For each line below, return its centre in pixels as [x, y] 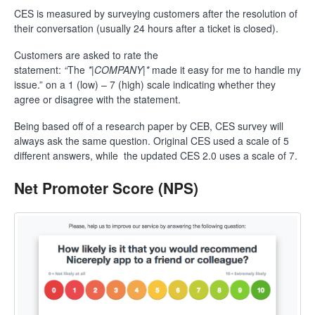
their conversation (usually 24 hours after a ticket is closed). [146, 28]
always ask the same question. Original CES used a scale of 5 [152, 141]
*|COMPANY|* [118, 70]
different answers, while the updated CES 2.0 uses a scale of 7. [156, 156]
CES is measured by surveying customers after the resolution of [156, 14]
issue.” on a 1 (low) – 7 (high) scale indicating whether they [145, 85]
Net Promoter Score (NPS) [106, 188]
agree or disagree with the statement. [97, 99]
